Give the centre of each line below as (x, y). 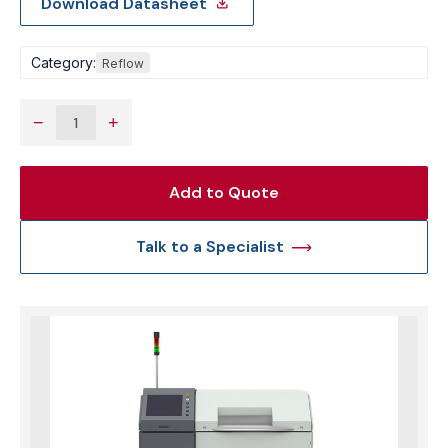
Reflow (123, 63)
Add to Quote (224, 192)
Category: (63, 62)
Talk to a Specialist (210, 246)
